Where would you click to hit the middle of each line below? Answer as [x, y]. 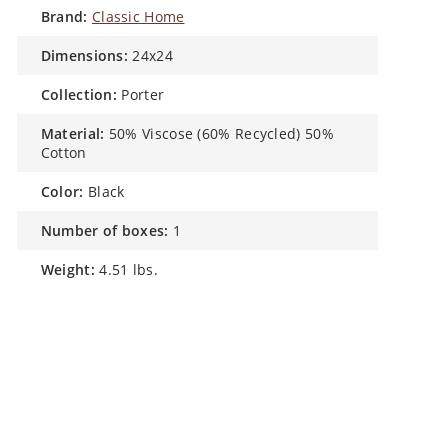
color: [67, 182]
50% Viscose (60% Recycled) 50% [221, 124]
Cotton [63, 143]
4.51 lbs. [128, 260]
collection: [84, 85]
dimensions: [90, 46]
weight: [74, 260]
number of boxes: [110, 221]
